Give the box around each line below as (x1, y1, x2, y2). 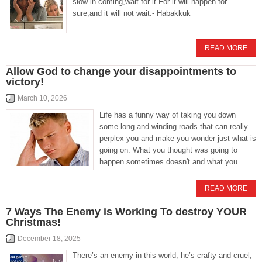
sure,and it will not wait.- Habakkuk (73, 9, 191, 18)
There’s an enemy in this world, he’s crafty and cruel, (73, 251, 252, 260)
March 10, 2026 (18, 94, 67, 102)
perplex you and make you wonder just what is (99, 134, 256, 143)
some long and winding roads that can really (99, 122, 248, 131)
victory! (6, 76, 44, 88)
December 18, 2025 (18, 235, 81, 243)
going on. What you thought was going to (99, 146, 237, 154)
